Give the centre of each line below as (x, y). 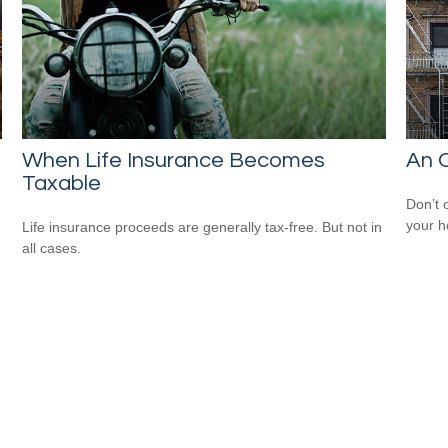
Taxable (62, 184)
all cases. (52, 248)
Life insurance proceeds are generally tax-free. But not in (202, 227)
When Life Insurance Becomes (174, 161)
